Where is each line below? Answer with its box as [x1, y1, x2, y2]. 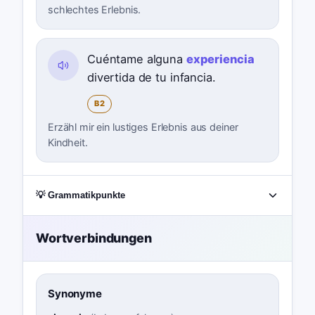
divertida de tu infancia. [86, 70, 216, 84]
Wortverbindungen [35, 231, 152, 246]
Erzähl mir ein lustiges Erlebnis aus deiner [47, 120, 238, 133]
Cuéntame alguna [86, 51, 186, 66]
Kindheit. [47, 136, 88, 148]
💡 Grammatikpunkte [35, 190, 125, 201]
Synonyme [47, 287, 102, 301]
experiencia [186, 51, 255, 66]
